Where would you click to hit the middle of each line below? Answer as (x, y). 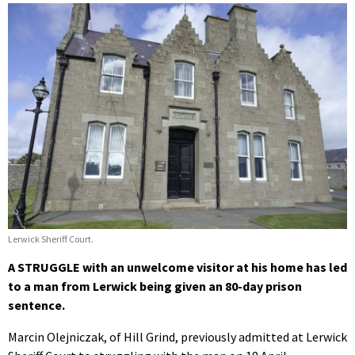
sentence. (36, 305)
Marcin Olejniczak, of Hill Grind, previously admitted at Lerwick (177, 336)
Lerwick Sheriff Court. (51, 239)
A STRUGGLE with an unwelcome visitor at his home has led (177, 267)
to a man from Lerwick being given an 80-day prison (155, 286)
